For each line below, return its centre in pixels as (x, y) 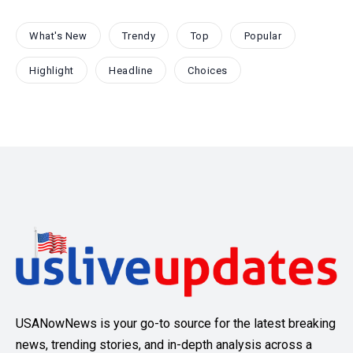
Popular (263, 35)
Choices (208, 70)
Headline (131, 70)
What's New (58, 35)
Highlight (52, 70)
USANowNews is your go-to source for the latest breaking (176, 324)
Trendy (139, 35)
